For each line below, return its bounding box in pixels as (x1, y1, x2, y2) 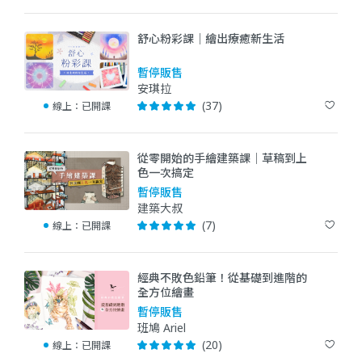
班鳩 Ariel (137, 319, 186, 335)
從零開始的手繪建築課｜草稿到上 (137, 149, 307, 166)
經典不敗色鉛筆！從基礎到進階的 (137, 269, 307, 285)
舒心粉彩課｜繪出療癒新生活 (137, 30, 284, 46)
